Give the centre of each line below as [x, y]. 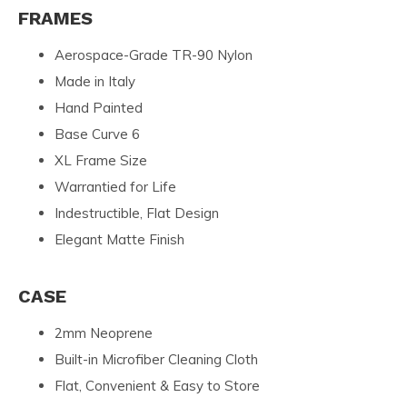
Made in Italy [95, 81]
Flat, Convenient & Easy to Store [157, 385]
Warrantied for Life [115, 186]
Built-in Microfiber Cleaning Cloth [156, 359]
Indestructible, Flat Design [137, 213]
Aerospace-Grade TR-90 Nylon [154, 55]
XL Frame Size [101, 160]
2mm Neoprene [104, 333]
